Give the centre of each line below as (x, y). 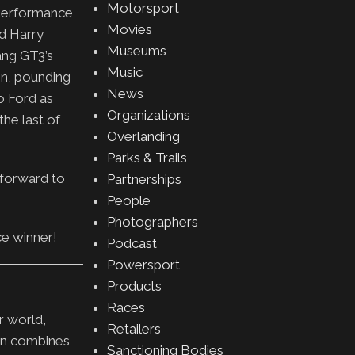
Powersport (143, 265)
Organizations (148, 115)
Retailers (134, 329)
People (128, 200)
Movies (129, 29)
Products (134, 286)
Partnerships (144, 179)
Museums (136, 51)
